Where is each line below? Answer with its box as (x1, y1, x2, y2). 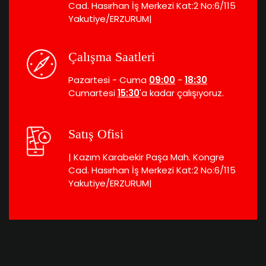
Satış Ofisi (68, 126, 123, 142)
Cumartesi (68, 87, 118, 100)
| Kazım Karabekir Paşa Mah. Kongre (68, 151, 224, 164)
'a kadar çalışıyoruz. (140, 87, 224, 100)
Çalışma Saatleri (68, 49, 155, 65)
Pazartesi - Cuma (68, 74, 149, 87)
